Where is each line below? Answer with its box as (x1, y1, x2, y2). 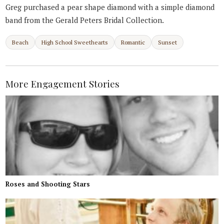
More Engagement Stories (5, 77, 120, 90)
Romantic (121, 38, 145, 46)
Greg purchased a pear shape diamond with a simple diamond (5, 2, 215, 12)
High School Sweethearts (41, 38, 108, 46)
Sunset (158, 38, 177, 46)
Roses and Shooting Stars (5, 179, 90, 188)
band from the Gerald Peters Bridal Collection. (5, 15, 164, 25)
